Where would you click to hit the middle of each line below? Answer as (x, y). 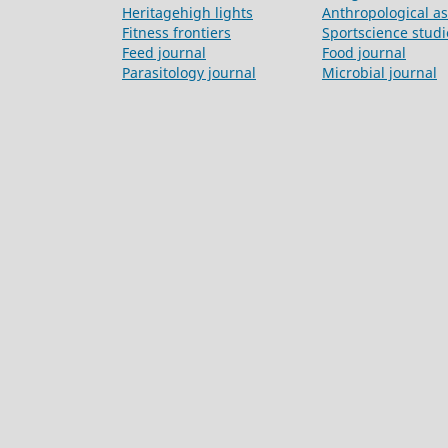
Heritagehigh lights (187, 13)
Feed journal (164, 53)
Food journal (364, 53)
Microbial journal (379, 73)
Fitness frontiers (176, 33)
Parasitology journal (189, 73)
